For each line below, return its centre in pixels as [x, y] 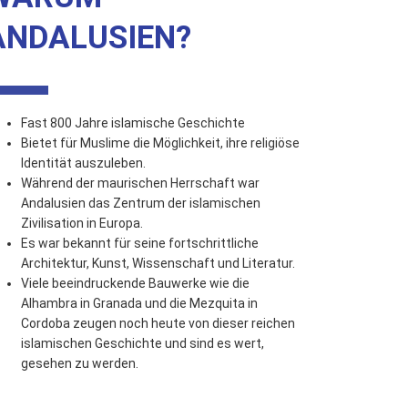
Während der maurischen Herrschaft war [141, 184]
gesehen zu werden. [80, 364]
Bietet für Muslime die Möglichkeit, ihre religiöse [161, 143]
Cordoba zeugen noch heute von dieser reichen [158, 324]
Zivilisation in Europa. [82, 224]
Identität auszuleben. [84, 163]
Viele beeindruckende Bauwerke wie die [136, 284]
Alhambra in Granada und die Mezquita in [140, 304]
